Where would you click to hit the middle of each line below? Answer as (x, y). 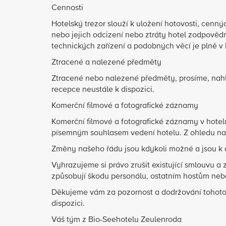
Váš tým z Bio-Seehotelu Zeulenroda (117, 220)
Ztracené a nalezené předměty (106, 63)
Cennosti (67, 8)
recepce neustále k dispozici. (103, 90)
